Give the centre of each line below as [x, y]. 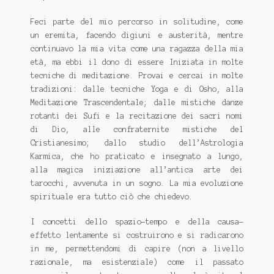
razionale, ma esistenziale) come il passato [137, 262]
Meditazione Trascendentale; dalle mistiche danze [137, 102]
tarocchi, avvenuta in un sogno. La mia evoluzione [137, 183]
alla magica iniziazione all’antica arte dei [137, 169]
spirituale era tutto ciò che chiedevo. [112, 196]
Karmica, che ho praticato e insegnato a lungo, [137, 156]
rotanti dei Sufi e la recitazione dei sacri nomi [137, 116]
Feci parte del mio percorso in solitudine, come [137, 21]
